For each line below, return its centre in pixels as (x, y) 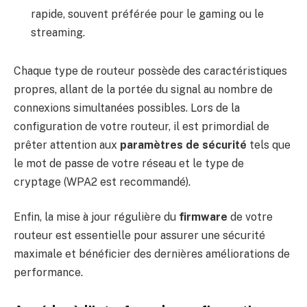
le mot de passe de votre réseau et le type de (129, 163)
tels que (269, 145)
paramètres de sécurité (183, 145)
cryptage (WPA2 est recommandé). (102, 182)
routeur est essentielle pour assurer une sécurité (139, 236)
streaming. (58, 33)
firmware (203, 217)
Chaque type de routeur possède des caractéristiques (150, 71)
